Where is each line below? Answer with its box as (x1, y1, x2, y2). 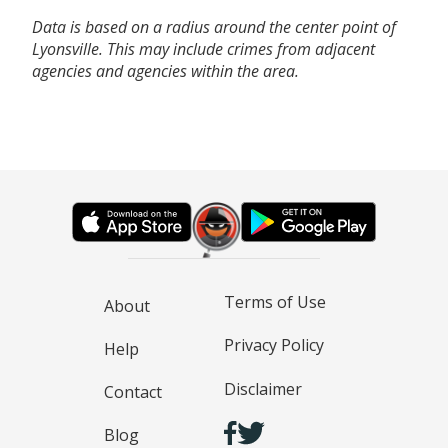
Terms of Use (224, 291, 326, 313)
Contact (104, 381, 162, 404)
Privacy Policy (224, 334, 324, 357)
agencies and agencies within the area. (32, 59, 299, 82)
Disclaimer (224, 377, 302, 400)
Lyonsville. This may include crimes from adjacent (32, 37, 375, 60)
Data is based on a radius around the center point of (32, 15, 396, 38)
